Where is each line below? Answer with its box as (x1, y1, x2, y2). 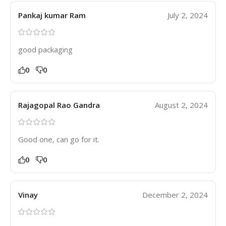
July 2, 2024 (167, 10, 208, 20)
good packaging (18, 44, 73, 54)
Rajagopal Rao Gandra (18, 99, 100, 110)
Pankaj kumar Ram (18, 10, 86, 20)
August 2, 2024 (155, 99, 208, 110)
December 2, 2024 (142, 189, 208, 200)
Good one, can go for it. (18, 134, 99, 144)
